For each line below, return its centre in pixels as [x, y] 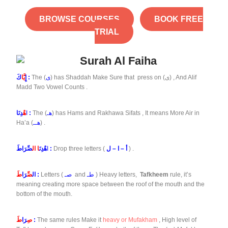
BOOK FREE [179, 19]
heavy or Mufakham [130, 220]
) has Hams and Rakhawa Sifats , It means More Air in [126, 113]
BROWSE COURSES [79, 19]
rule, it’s [180, 175]
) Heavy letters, [117, 175]
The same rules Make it [70, 220]
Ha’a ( [25, 123]
